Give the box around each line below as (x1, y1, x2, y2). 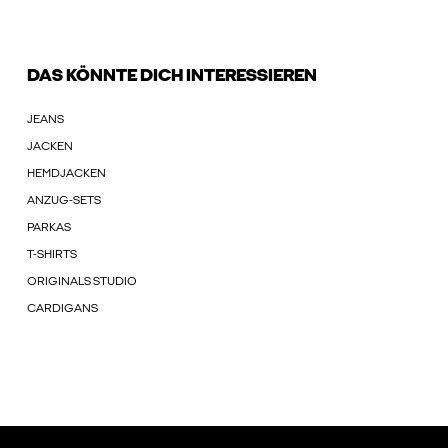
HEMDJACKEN (27, 168, 106, 181)
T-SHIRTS (27, 249, 77, 262)
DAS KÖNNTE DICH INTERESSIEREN (27, 67, 317, 87)
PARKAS (27, 222, 71, 235)
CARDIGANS (27, 303, 98, 316)
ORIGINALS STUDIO (27, 276, 137, 289)
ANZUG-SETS (27, 195, 101, 208)
